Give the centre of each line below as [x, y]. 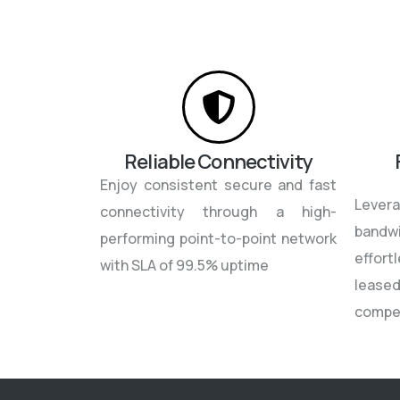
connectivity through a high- [218, 211]
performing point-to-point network [218, 238]
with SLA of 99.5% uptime [184, 265]
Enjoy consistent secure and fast [218, 184]
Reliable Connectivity [218, 161]
